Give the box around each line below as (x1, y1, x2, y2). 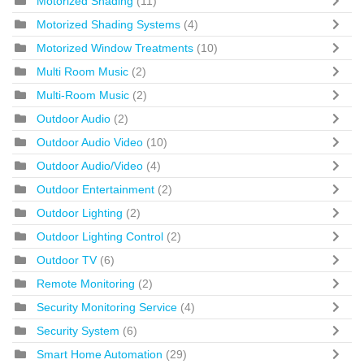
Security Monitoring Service (37, 300, 180, 314)
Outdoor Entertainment (37, 182, 158, 196)
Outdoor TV (37, 253, 97, 266)
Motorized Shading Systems (37, 17, 180, 31)
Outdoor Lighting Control (37, 229, 167, 243)
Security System (37, 323, 119, 337)
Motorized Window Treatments (37, 41, 197, 54)
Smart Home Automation (37, 347, 166, 361)
